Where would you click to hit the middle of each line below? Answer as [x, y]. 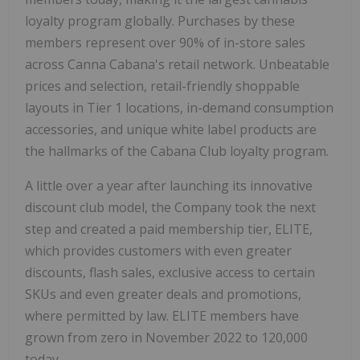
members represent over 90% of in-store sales [165, 42]
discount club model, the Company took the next [170, 207]
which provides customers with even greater [158, 250]
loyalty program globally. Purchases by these [160, 20]
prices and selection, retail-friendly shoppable [162, 86]
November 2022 [194, 337]
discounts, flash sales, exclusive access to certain [170, 272]
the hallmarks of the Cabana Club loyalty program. [177, 151]
